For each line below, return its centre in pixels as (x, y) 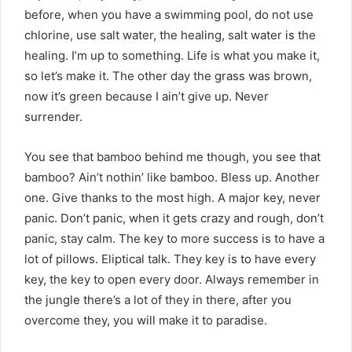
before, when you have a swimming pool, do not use (169, 14)
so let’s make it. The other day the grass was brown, (168, 75)
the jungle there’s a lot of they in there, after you (158, 299)
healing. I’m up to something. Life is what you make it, (172, 55)
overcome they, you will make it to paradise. (146, 320)
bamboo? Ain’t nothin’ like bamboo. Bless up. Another (172, 177)
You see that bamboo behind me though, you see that (172, 156)
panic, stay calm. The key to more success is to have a (174, 238)
